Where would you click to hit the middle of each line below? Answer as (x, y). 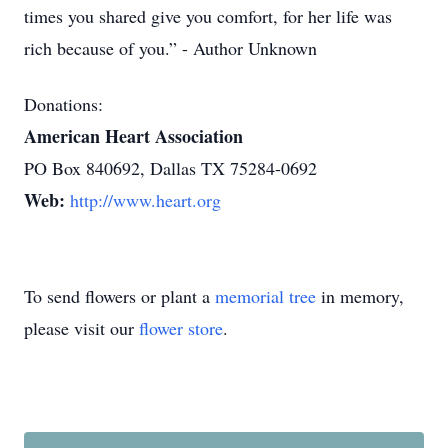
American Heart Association (133, 136)
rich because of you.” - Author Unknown (170, 48)
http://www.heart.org (145, 200)
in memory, (360, 296)
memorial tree (265, 296)
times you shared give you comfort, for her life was (208, 16)
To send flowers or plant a (119, 296)
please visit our (81, 328)
